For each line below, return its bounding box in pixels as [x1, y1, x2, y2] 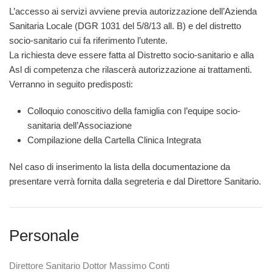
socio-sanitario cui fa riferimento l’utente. [9, 35, 168, 46]
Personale [9, 227, 79, 245]
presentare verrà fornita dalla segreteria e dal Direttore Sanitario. [9, 176, 261, 187]
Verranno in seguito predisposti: [9, 79, 133, 90]
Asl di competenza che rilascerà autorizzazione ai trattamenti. [9, 64, 252, 75]
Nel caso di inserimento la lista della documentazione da [9, 161, 230, 172]
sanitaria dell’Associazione [27, 120, 132, 131]
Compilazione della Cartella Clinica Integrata [27, 135, 201, 146]
